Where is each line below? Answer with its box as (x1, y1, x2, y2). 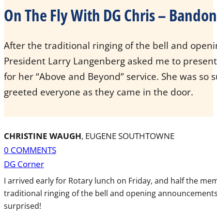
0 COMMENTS (4, 144, 56, 155)
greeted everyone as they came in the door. (4, 86, 193, 99)
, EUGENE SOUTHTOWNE (81, 130, 174, 141)
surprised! (4, 200, 41, 211)
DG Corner (4, 158, 44, 170)
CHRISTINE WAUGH (4, 130, 81, 141)
